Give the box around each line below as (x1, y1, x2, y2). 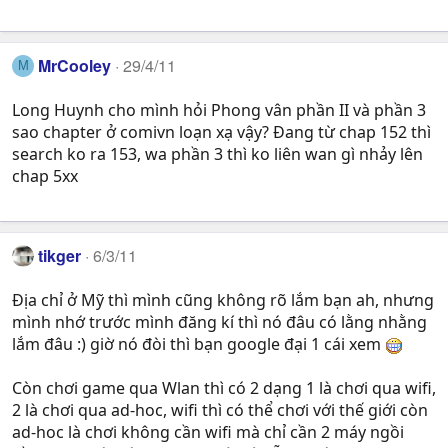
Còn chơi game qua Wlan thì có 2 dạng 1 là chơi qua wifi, (12, 377, 436, 400)
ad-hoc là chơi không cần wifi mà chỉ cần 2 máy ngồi (12, 421, 404, 444)
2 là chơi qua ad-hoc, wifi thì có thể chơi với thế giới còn (12, 399, 428, 422)
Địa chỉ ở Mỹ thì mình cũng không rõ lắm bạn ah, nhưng (12, 289, 434, 312)
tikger (38, 244, 82, 268)
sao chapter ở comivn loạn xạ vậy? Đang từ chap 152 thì (12, 121, 431, 144)
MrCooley (38, 53, 112, 77)
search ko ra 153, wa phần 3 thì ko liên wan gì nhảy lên (12, 143, 423, 166)
